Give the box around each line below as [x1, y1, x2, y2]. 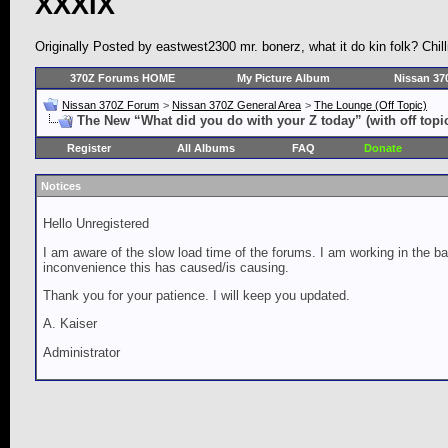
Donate [363, 142, 402, 155]
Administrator [43, 344, 120, 360]
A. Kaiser [43, 316, 97, 332]
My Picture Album [237, 72, 330, 85]
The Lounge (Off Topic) [314, 99, 427, 112]
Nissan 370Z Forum [62, 99, 159, 112]
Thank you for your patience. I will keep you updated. [43, 288, 350, 304]
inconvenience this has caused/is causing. [43, 259, 289, 275]
